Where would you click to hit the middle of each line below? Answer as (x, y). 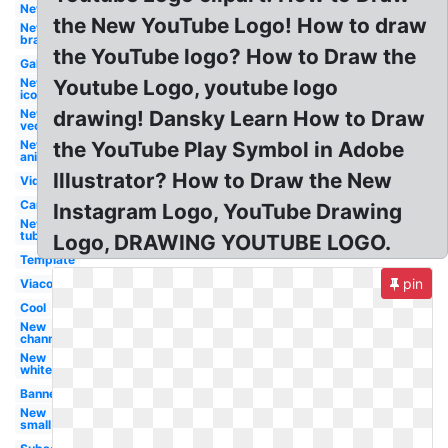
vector (38, 125)
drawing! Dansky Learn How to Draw (239, 118)
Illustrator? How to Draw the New (223, 180)
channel (42, 338)
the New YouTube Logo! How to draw (240, 25)
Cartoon (43, 204)
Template (47, 259)
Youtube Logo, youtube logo (196, 87)
